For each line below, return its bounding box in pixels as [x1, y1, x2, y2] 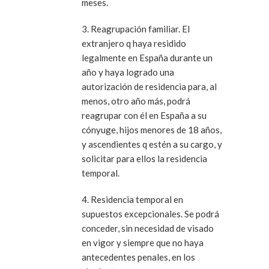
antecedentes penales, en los [82, 251, 195, 262]
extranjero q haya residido [82, 37, 186, 49]
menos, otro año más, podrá [82, 95, 190, 106]
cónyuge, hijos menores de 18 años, [82, 124, 222, 135]
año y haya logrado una [82, 66, 174, 77]
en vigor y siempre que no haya [82, 237, 204, 248]
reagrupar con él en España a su [82, 109, 207, 121]
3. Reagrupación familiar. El [82, 23, 190, 34]
